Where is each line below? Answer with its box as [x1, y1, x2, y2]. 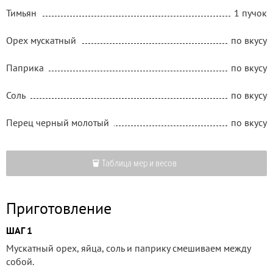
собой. [6, 255, 34, 268]
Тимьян [6, 6, 37, 19]
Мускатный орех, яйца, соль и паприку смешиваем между [6, 241, 250, 254]
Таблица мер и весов [102, 157, 177, 169]
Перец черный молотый [6, 116, 109, 129]
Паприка [6, 61, 44, 74]
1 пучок [234, 6, 267, 19]
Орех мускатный [6, 34, 76, 46]
